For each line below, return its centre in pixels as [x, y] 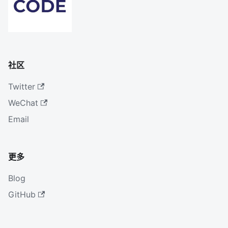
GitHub [22, 194]
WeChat [23, 103]
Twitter [22, 87]
